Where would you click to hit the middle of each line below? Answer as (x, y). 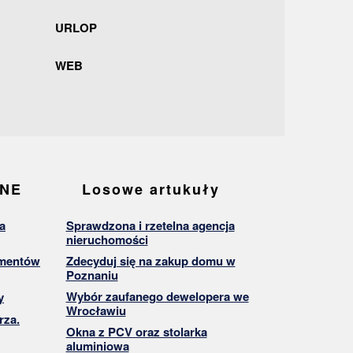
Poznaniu (92, 275)
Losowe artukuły (150, 189)
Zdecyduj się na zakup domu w (150, 261)
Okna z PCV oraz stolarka (136, 332)
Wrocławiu (96, 310)
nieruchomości (107, 240)
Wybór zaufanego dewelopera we (157, 296)
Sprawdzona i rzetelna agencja (150, 225)
